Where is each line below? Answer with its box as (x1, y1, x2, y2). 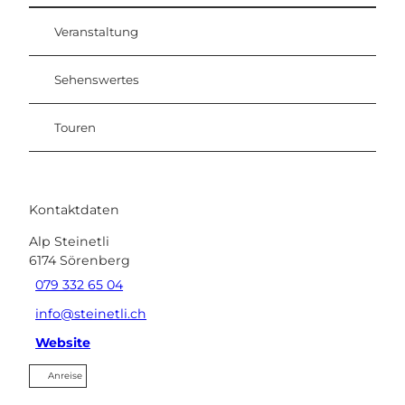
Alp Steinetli (29, 233, 109, 250)
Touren (54, 119, 96, 135)
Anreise (48, 370, 82, 382)
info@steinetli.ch (35, 305, 147, 322)
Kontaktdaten (29, 201, 119, 218)
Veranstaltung (54, 24, 138, 39)
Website (35, 334, 91, 351)
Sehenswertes (54, 71, 139, 87)
